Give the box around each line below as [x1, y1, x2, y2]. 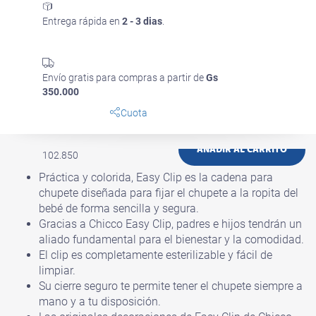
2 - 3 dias [122, 16, 162, 27]
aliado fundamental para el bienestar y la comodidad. [39, 233, 304, 246]
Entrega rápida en [42, 16, 122, 27]
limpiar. [39, 264, 75, 277]
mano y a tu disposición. [39, 295, 161, 308]
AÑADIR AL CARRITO [197, 141, 287, 157]
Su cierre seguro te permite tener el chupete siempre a [39, 279, 303, 293]
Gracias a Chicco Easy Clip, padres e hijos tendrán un [39, 217, 302, 231]
